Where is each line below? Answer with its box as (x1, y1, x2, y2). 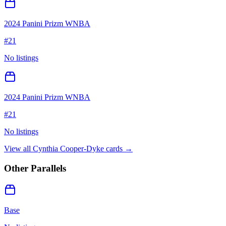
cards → (104, 144, 133, 153)
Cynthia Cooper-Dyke (33, 144, 104, 153)
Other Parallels (4, 162, 66, 174)
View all (4, 144, 33, 153)
